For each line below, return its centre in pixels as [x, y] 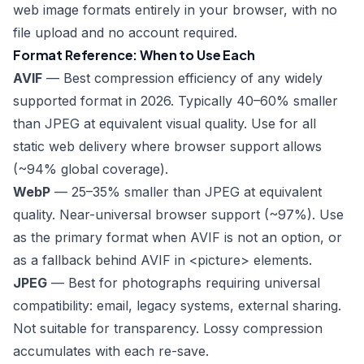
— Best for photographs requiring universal [184, 283]
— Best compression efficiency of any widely [182, 78]
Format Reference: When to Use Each [134, 55]
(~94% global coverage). [91, 169]
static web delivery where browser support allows [167, 146]
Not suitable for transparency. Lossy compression [168, 328]
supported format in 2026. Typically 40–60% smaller [175, 101]
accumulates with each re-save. [111, 351]
